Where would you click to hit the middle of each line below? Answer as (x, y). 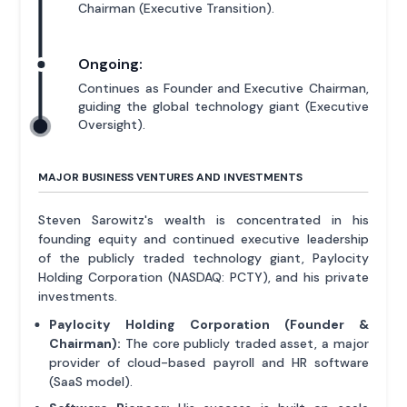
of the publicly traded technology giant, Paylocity (203, 258)
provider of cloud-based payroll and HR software (209, 362)
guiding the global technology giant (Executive (223, 106)
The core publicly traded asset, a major (245, 343)
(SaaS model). (91, 381)
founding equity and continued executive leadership (203, 238)
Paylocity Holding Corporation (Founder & (209, 324)
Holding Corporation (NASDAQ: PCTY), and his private (203, 277)
